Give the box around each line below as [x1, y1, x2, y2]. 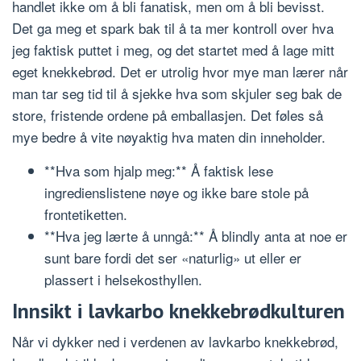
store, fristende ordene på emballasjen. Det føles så [12, 105, 323, 126]
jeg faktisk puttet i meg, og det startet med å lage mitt [12, 39, 334, 60]
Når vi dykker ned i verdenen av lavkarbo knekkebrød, [12, 330, 338, 351]
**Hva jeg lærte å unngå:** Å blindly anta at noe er [44, 226, 347, 247]
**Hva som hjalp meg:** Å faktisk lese [44, 160, 273, 181]
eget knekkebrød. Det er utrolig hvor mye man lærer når [12, 61, 348, 82]
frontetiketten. [44, 204, 127, 225]
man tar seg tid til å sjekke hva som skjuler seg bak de [12, 83, 342, 104]
